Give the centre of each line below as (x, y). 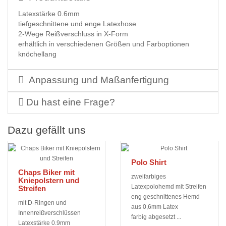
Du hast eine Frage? (69, 102)
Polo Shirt (149, 162)
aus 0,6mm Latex (155, 207)
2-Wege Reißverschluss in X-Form (73, 34)
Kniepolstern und (49, 181)
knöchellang (37, 54)
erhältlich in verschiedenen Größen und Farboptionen (104, 44)
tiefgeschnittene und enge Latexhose (77, 24)
